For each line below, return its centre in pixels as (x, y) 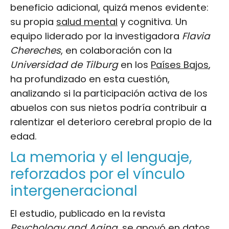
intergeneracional (74, 191)
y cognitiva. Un (152, 21)
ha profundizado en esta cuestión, (90, 79)
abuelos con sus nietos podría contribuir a (108, 107)
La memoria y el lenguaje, (101, 157)
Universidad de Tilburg (64, 64)
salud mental (87, 21)
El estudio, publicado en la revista (88, 213)
